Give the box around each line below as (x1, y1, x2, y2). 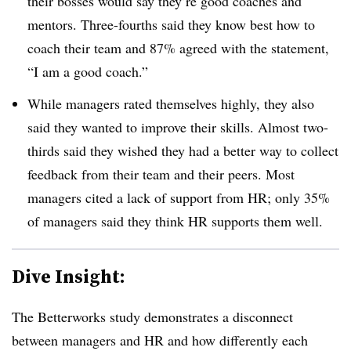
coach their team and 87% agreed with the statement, (27, 38, 329, 57)
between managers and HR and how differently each (12, 330, 308, 349)
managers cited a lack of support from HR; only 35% (27, 187, 330, 207)
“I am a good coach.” (27, 61, 153, 81)
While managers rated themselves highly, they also (27, 93, 314, 113)
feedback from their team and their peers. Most (27, 164, 295, 183)
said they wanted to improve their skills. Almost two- (27, 117, 328, 136)
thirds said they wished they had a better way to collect (27, 140, 338, 160)
